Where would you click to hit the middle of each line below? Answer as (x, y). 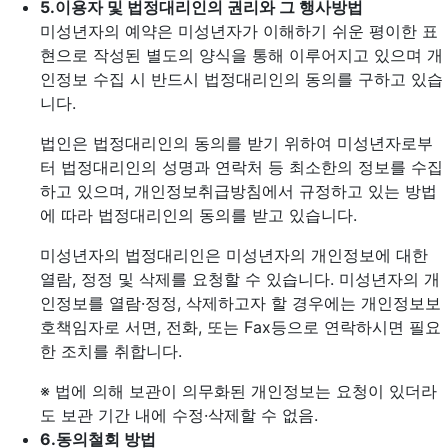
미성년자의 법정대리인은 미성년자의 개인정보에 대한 (234, 255)
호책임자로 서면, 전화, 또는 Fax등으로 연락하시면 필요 (240, 327)
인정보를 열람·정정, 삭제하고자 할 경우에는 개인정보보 (240, 303)
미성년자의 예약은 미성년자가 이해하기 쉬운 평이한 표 (239, 31)
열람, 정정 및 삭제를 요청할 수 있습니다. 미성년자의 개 (240, 279)
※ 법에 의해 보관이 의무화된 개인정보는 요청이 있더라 (238, 391)
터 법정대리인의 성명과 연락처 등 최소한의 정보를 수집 (241, 167)
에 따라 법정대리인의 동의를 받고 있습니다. (198, 215)
